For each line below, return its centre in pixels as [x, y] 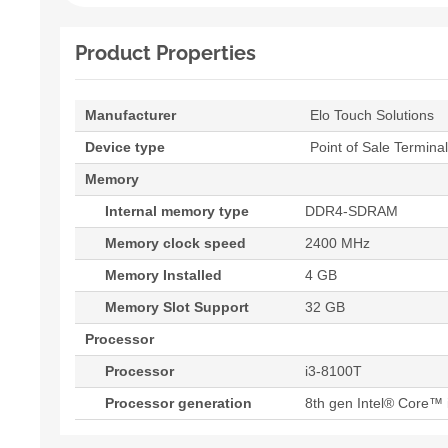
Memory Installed [163, 274]
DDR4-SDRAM [351, 210]
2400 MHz [337, 242]
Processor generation [178, 402]
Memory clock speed [175, 242]
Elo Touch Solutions [372, 114]
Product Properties [165, 52]
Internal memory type [177, 210]
